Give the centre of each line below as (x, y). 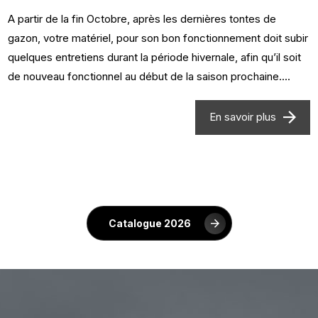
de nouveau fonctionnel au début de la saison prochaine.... (149, 77)
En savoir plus (242, 117)
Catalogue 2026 (154, 224)
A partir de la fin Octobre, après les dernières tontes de (142, 19)
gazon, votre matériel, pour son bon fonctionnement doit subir (158, 38)
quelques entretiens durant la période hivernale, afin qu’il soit (155, 57)
